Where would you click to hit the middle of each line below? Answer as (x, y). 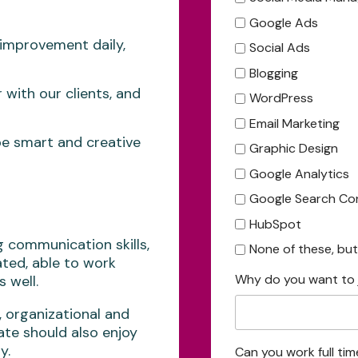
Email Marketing (294, 123)
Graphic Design (294, 149)
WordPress (281, 98)
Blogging (274, 73)
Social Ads (280, 48)
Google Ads (284, 22)
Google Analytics (299, 173)
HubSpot (275, 224)
